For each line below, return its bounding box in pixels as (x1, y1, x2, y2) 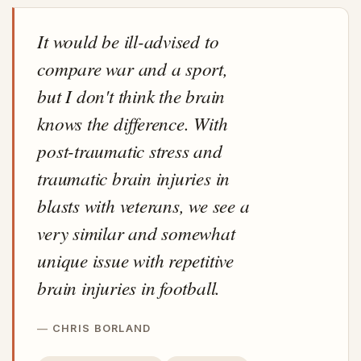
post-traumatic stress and (37, 138, 222, 164)
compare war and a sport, (37, 56, 228, 81)
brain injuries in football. (37, 275, 221, 301)
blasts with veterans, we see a (37, 193, 250, 218)
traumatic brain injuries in (37, 165, 230, 191)
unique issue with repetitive (37, 247, 234, 273)
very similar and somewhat (37, 220, 235, 246)
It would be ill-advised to (37, 28, 219, 54)
